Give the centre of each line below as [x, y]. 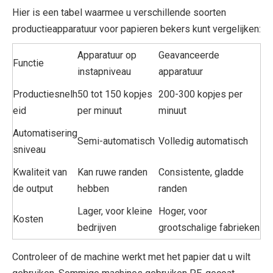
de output [33, 188]
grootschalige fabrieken [209, 227]
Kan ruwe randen [112, 172]
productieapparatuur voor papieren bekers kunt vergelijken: [136, 29]
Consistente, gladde [201, 172]
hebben [93, 188]
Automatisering [45, 133]
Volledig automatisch [203, 141]
